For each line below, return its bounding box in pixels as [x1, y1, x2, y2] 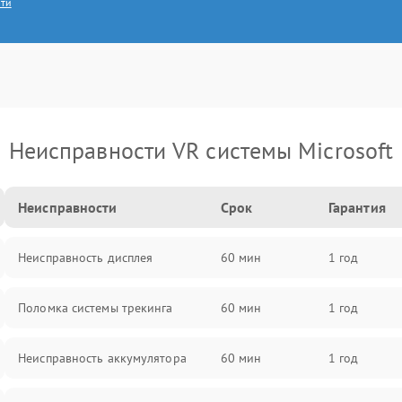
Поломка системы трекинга [18, 299, 173, 316]
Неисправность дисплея [18, 249, 153, 266]
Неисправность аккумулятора [18, 349, 187, 366]
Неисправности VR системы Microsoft [8, 135, 394, 165]
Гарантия [328, 197, 386, 216]
